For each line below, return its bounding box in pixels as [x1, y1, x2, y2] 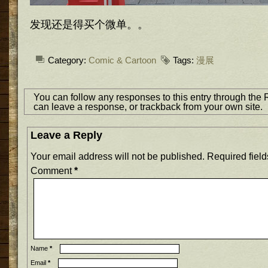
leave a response [51, 101, 124, 112]
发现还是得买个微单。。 [30, 19, 148, 31]
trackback [140, 101, 181, 112]
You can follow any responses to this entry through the [33, 92, 264, 102]
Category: [48, 56, 89, 65]
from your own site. [181, 101, 263, 112]
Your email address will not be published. [31, 151, 205, 162]
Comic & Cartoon [89, 56, 156, 65]
